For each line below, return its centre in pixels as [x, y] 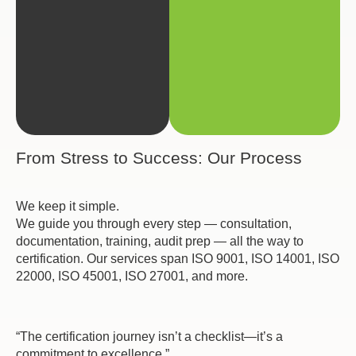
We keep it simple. [68, 206]
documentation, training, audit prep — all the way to [160, 241]
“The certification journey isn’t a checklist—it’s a [149, 337]
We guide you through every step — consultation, [154, 224]
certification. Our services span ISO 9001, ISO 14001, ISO [178, 259]
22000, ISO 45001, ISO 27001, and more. [132, 276]
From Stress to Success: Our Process [159, 158]
